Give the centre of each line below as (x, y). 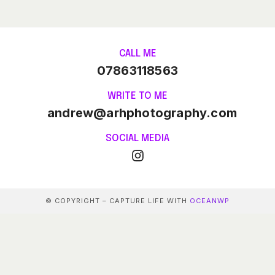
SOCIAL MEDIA (137, 138)
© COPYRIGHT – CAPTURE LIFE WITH (118, 200)
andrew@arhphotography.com (142, 113)
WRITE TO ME (137, 96)
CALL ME (137, 53)
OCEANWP (210, 200)
